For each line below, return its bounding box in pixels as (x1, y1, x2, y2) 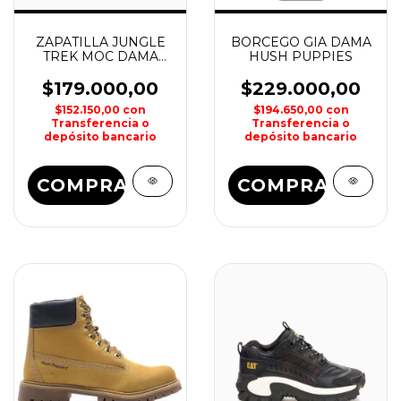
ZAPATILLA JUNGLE (35, 34, 166, 50)
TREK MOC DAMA (42, 48, 158, 64)
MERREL (71, 63, 130, 79)
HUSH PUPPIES (249, 48, 353, 64)
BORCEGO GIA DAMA (230, 34, 371, 50)
